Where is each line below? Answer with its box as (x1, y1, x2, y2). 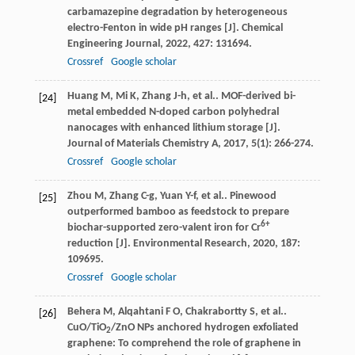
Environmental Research (132, 238, 247, 250)
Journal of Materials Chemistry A (67, 138, 218, 151)
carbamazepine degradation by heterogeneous (67, 6, 288, 19)
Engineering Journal (67, 38, 160, 51)
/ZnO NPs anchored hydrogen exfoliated (110, 322, 299, 334)
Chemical (241, 22, 283, 35)
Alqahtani (117, 306, 163, 319)
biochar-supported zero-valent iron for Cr (67, 222, 261, 235)
